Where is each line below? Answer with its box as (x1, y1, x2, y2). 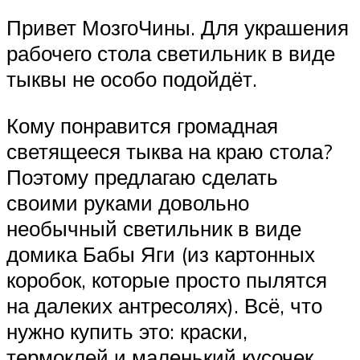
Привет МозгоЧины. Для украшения (6, 14, 349, 41)
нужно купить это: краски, (6, 317, 247, 344)
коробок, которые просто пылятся (6, 266, 327, 292)
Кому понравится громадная (6, 112, 278, 138)
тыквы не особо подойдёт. (6, 66, 257, 92)
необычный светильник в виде (6, 215, 301, 241)
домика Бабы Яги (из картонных (6, 240, 315, 267)
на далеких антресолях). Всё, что (6, 292, 322, 318)
